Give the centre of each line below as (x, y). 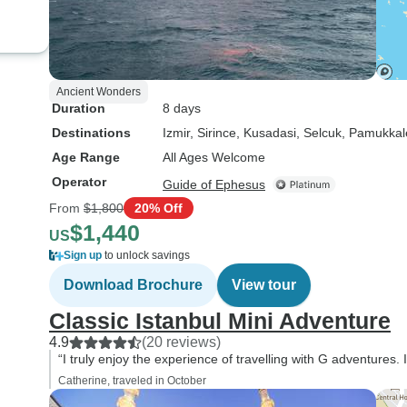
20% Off (159, 208)
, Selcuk (319, 133)
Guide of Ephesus (214, 184)
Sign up (83, 255)
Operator (79, 182)
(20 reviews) (181, 342)
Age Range (86, 157)
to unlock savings (146, 255)
